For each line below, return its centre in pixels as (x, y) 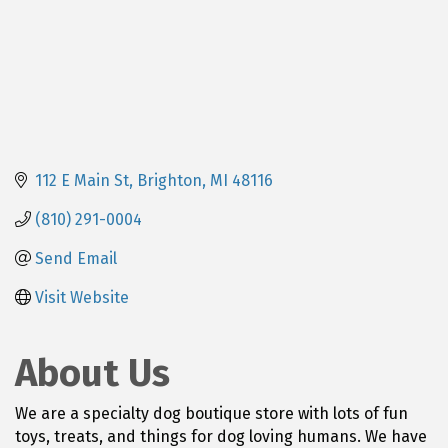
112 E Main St (82, 180)
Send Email (76, 258)
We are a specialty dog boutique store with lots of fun (211, 413)
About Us (92, 372)
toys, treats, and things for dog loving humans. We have (221, 436)
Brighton (169, 180)
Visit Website (82, 297)
